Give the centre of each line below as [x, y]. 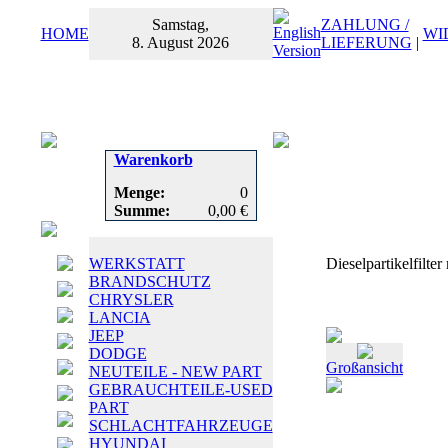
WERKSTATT [136, 263]
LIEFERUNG [366, 42]
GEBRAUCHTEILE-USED [180, 389]
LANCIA [119, 317]
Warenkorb [153, 159]
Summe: [141, 210]
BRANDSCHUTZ [149, 281]
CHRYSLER [131, 299]
